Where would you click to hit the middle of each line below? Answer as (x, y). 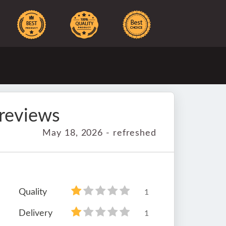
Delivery (36, 213)
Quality (33, 192)
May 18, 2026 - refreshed (99, 133)
